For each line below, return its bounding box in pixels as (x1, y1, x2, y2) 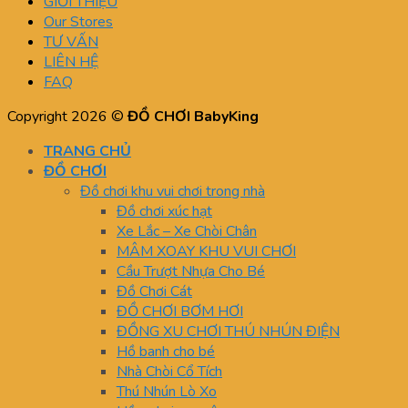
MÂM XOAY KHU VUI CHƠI (117, 241, 296, 262)
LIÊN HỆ (44, 52, 98, 73)
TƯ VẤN (44, 32, 98, 53)
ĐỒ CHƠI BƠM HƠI (117, 301, 243, 322)
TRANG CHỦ (44, 141, 131, 162)
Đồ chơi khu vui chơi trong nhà (80, 181, 265, 202)
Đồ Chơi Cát (117, 281, 192, 302)
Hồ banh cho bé (117, 342, 215, 362)
